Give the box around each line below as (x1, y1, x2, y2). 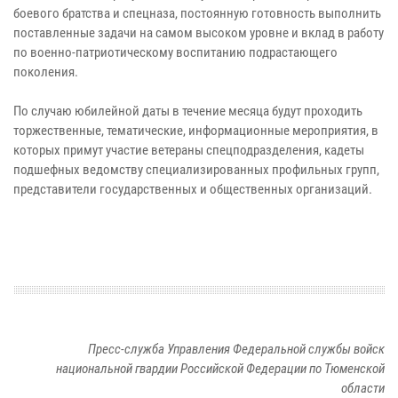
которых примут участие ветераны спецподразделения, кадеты (13, 142, 364, 159)
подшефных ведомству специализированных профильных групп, (13, 162, 379, 179)
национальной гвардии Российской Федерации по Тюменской (56, 361, 385, 378)
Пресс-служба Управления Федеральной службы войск (88, 341, 385, 358)
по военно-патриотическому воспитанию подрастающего (13, 44, 338, 61)
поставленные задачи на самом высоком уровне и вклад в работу (13, 25, 384, 42)
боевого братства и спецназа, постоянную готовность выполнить (13, 5, 381, 22)
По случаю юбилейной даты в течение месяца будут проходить (13, 103, 362, 120)
